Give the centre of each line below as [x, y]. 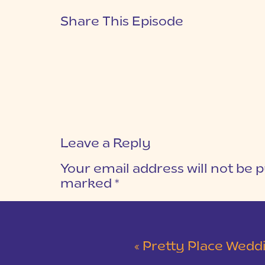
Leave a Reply [106, 144]
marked [88, 184]
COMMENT [84, 206]
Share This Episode [122, 22]
